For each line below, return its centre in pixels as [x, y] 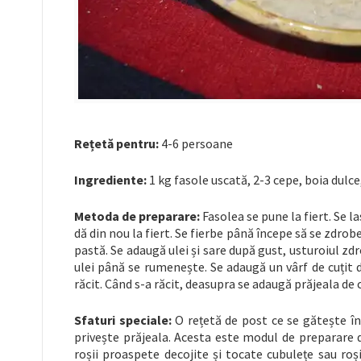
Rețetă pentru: [116, 144]
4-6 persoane [196, 144]
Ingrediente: [110, 180]
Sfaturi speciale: [123, 320]
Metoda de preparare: [137, 216]
